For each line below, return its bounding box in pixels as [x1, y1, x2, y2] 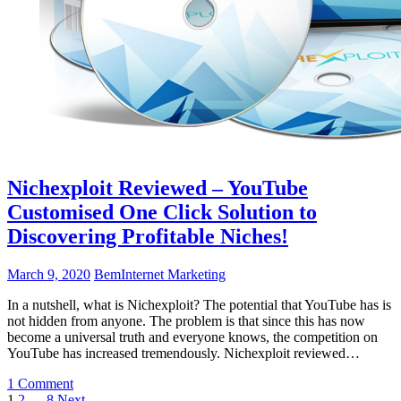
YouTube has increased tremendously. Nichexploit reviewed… [7, 346, 360, 361]
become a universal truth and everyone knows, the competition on [7, 329, 378, 345]
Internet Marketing [121, 267, 226, 282]
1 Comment [7, 376, 73, 391]
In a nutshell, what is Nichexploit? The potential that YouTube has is [7, 297, 391, 312]
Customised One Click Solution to [7, 200, 317, 225]
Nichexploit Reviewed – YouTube [7, 176, 308, 200]
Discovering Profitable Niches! [7, 225, 288, 249]
